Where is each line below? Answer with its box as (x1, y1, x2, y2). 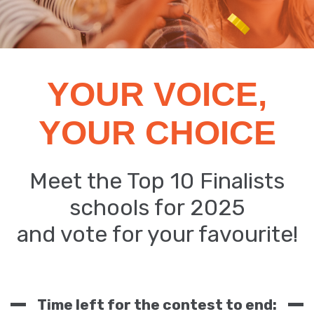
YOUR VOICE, (47, 76, 267, 113)
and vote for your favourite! (16, 221, 298, 247)
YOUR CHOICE (38, 114, 276, 151)
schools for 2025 (69, 194, 245, 221)
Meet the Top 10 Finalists (29, 168, 285, 194)
